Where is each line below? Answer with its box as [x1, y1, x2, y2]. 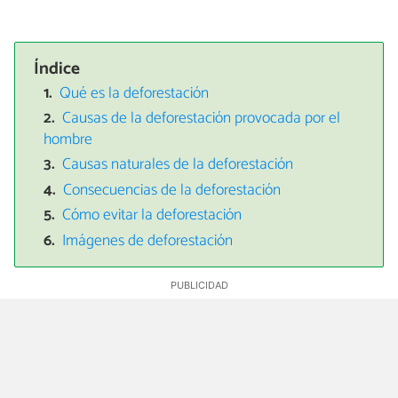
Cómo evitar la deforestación [62, 203, 243, 229]
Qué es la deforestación [60, 80, 210, 107]
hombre [43, 126, 92, 153]
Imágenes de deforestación [62, 227, 234, 254]
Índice [34, 54, 81, 83]
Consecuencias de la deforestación [63, 177, 282, 203]
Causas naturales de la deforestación [62, 152, 294, 179]
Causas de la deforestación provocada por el [62, 105, 341, 131]
